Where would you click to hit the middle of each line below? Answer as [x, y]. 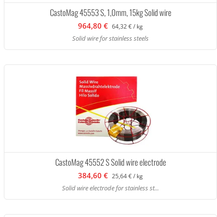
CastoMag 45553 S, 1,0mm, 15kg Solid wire [110, 12]
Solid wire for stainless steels [110, 38]
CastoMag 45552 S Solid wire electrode [110, 162]
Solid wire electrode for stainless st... [110, 188]
